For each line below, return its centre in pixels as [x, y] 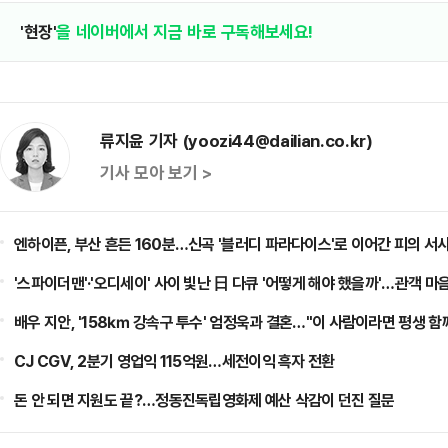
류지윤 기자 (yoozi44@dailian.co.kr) [236, 140]
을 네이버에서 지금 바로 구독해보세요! [185, 31]
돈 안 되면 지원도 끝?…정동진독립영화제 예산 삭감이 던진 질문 [204, 400]
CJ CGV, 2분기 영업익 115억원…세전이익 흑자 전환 [174, 361]
